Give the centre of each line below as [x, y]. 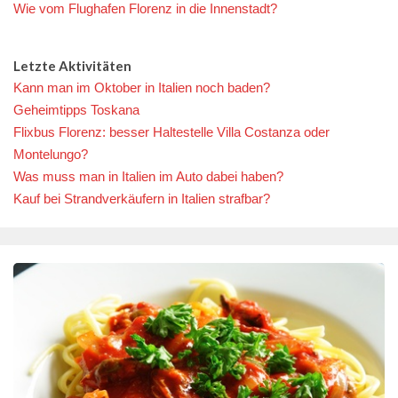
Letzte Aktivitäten [72, 65]
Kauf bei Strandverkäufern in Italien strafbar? [142, 198]
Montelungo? [51, 154]
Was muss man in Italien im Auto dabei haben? [148, 176]
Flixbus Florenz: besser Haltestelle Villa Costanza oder [171, 131]
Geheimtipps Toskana [76, 109]
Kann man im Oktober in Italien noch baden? [142, 87]
